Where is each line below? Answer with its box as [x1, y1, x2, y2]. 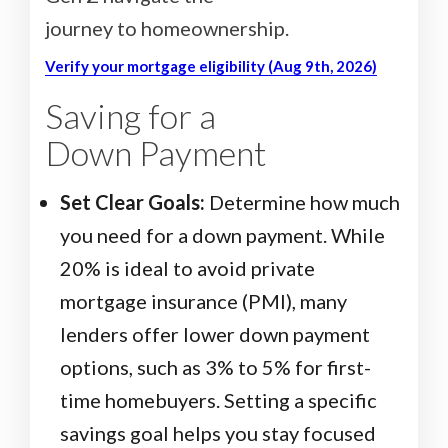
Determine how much [205, 190, 400, 215]
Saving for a [45, 95, 216, 137]
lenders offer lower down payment [60, 322, 370, 347]
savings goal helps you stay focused [60, 421, 376, 446]
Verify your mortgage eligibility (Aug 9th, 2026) [45, 57, 377, 76]
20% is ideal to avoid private [60, 256, 315, 281]
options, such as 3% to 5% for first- [60, 355, 371, 380]
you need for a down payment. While [60, 223, 385, 248]
